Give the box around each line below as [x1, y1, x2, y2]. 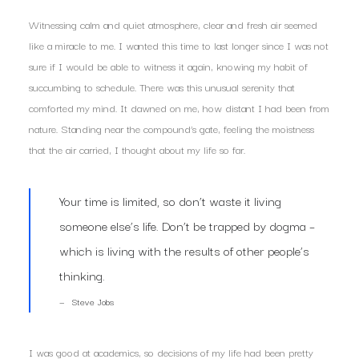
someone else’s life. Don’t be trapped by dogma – [59, 216, 315, 235]
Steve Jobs [72, 294, 114, 309]
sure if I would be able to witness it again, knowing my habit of [29, 58, 308, 74]
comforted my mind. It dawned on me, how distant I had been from [29, 99, 329, 115]
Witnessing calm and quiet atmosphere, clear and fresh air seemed [29, 16, 317, 32]
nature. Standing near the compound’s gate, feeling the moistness [29, 120, 314, 136]
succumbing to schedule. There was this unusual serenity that [29, 79, 295, 95]
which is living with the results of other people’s [59, 240, 309, 260]
